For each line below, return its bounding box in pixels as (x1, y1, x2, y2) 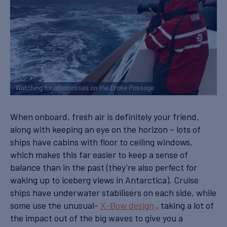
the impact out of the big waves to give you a (10, 212, 183, 224)
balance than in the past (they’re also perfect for (10, 162, 197, 173)
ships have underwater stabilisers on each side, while (10, 187, 216, 199)
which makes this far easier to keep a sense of (10, 149, 188, 161)
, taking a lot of (154, 200, 214, 211)
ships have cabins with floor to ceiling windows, (10, 136, 193, 148)
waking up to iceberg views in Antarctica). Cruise (10, 174, 199, 186)
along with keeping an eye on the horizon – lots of (10, 124, 201, 135)
